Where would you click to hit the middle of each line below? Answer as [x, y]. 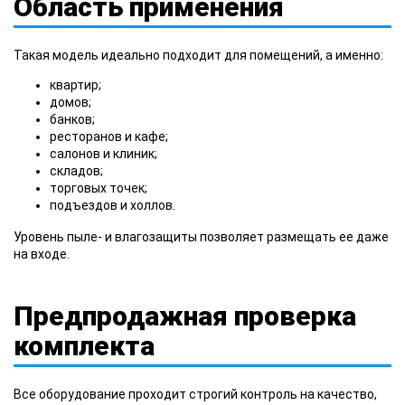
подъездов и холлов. [113, 205]
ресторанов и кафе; [109, 136]
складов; [76, 170]
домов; [71, 102]
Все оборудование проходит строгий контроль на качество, [195, 394]
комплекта [84, 345]
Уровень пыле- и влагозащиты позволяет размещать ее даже [201, 236]
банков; [72, 119]
